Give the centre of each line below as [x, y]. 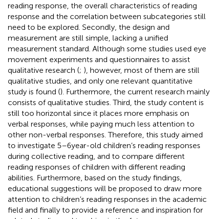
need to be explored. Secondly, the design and [89, 27]
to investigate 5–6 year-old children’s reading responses [104, 145]
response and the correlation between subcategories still [107, 16]
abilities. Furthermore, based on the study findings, [95, 177]
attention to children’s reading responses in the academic [107, 199]
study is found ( [34, 91]
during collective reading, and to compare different [96, 156]
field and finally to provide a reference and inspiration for [105, 210]
